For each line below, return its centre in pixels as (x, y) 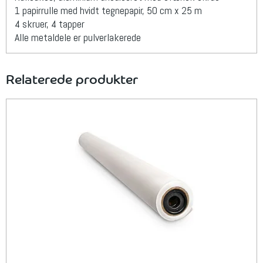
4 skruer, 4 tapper (50, 23)
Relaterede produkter (72, 78)
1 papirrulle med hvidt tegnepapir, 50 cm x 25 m (108, 10)
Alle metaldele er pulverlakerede (78, 37)
